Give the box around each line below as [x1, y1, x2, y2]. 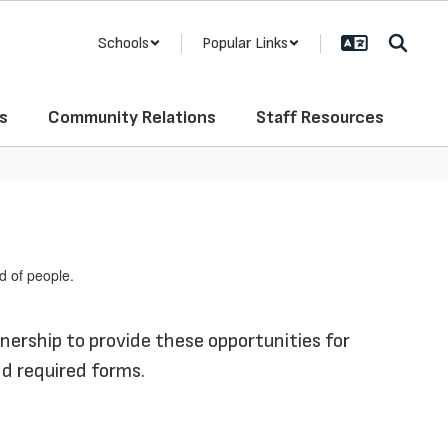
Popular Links [202, 33, 288, 53]
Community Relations [48, 107, 216, 128]
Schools [98, 33, 149, 53]
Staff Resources [256, 107, 384, 128]
